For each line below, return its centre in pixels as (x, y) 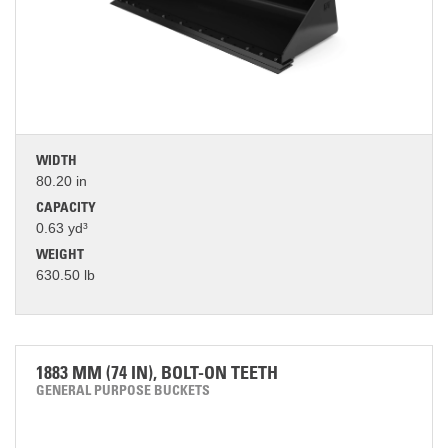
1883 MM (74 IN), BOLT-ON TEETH (157, 375)
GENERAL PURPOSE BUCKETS (123, 392)
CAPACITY (66, 209)
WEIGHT (60, 256)
